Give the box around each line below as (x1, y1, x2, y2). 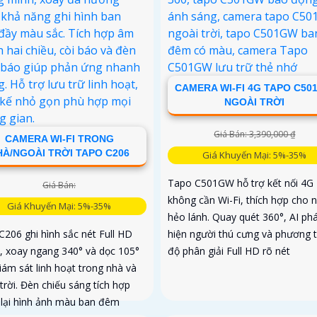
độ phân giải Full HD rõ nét (167, 243, 290, 258)
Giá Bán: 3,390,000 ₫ (214, 127, 296, 140)
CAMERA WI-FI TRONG (4, 132, 114, 144)
